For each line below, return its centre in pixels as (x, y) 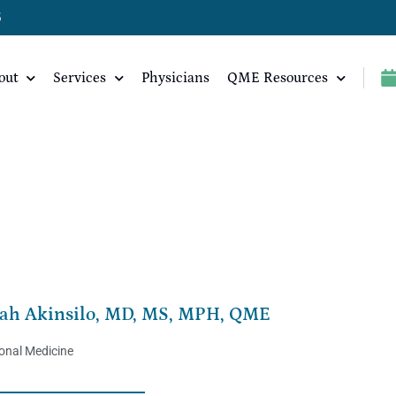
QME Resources (277, 78)
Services (79, 78)
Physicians (175, 78)
